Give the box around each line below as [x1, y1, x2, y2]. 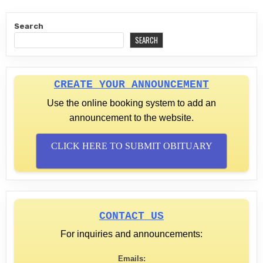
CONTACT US [99, 210, 164, 222]
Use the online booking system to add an [47, 97, 216, 108]
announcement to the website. [69, 112, 194, 123]
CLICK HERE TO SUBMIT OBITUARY [50, 140, 213, 151]
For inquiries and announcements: [60, 229, 203, 240]
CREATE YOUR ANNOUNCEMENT [54, 78, 209, 90]
